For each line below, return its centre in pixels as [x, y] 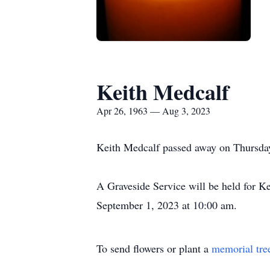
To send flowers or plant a [154, 248]
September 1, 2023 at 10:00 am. [167, 205]
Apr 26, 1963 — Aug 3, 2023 [153, 111]
